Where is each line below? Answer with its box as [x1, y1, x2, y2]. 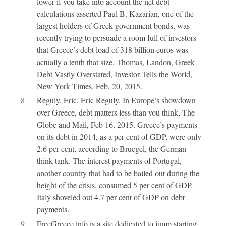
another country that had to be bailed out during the [36, 167, 199, 179]
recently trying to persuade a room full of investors [36, 32, 196, 43]
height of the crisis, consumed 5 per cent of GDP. [36, 180, 193, 191]
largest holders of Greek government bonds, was [36, 20, 190, 31]
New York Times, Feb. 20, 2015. [36, 80, 142, 91]
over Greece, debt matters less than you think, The [36, 107, 195, 118]
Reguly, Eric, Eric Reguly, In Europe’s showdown [36, 95, 196, 106]
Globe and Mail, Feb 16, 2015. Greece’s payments [36, 119, 197, 130]
